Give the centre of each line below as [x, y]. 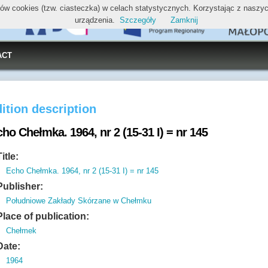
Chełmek [22, 231]
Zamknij [184, 20]
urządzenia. [95, 20]
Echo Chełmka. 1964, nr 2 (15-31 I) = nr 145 [83, 171]
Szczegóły [138, 20]
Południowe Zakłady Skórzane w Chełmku [79, 201]
